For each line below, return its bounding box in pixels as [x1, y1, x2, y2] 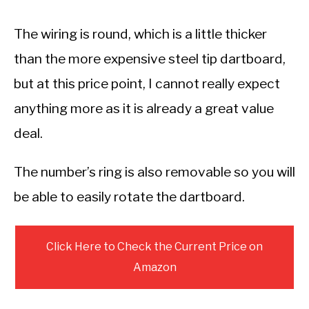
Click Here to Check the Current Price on [46, 240, 263, 254]
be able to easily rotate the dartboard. [14, 188, 245, 206]
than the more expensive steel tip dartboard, [14, 50, 286, 68]
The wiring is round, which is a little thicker [14, 26, 267, 43]
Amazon [132, 261, 177, 275]
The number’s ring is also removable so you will [14, 163, 295, 181]
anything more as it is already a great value [14, 100, 274, 117]
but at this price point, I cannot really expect [14, 75, 280, 92]
